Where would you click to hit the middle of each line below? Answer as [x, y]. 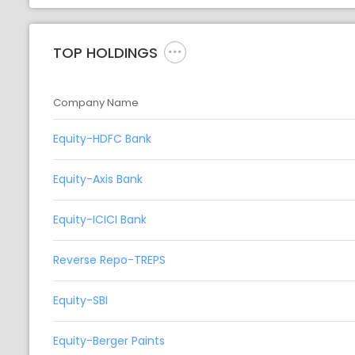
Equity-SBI [80, 301]
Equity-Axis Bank [98, 179]
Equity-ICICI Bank [100, 220]
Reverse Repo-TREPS [109, 260]
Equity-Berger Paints [109, 341]
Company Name [96, 103]
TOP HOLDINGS [105, 52]
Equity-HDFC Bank [102, 139]
